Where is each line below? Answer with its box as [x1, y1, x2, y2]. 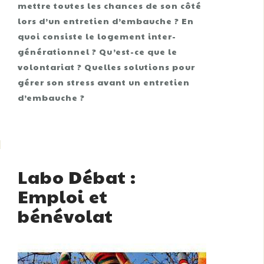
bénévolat [18, 203, 113, 227]
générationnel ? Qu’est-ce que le [18, 45, 177, 57]
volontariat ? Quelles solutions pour [18, 61, 195, 72]
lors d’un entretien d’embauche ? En [18, 15, 194, 27]
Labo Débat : [18, 164, 136, 189]
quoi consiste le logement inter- [18, 30, 176, 42]
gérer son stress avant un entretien [18, 76, 190, 88]
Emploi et [18, 184, 108, 208]
